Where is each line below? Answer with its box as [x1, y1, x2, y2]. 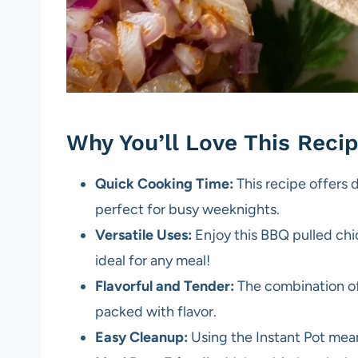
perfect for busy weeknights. [95, 201, 280, 219]
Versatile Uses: [95, 226, 192, 245]
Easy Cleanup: [95, 328, 188, 347]
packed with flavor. [95, 303, 217, 321]
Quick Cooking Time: [95, 175, 233, 193]
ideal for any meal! [95, 252, 210, 270]
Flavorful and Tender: [95, 277, 234, 296]
